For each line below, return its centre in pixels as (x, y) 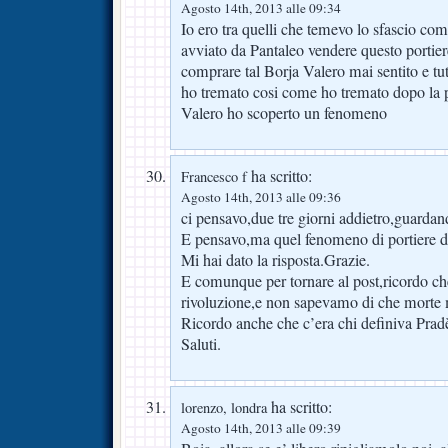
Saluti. (201, 343)
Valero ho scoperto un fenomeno (284, 112)
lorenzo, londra (224, 407)
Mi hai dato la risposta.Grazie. (275, 259)
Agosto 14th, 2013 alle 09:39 (261, 427)
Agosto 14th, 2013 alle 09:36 (261, 196)
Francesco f (214, 176)
